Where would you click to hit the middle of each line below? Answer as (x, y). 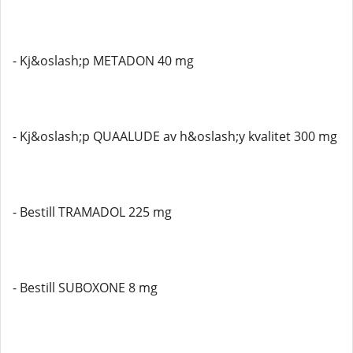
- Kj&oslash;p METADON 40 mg (103, 61)
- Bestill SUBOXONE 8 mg (85, 288)
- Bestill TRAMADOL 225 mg (92, 212)
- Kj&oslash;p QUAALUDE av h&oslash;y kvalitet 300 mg (175, 136)
